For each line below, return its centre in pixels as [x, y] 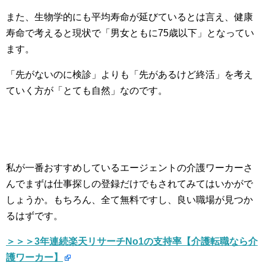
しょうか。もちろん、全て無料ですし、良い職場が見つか [129, 200]
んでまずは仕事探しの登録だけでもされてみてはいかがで [129, 184]
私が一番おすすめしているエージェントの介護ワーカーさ [129, 168]
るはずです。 [34, 216]
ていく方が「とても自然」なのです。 [87, 91]
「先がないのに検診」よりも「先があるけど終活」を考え [129, 75]
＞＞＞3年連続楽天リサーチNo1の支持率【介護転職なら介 [132, 241]
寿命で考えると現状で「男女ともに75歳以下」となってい [130, 33]
